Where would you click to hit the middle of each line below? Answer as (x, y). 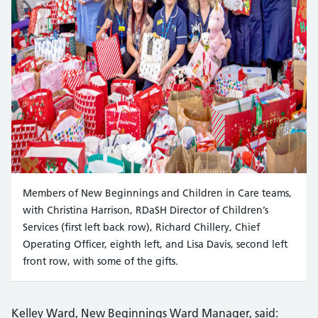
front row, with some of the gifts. (100, 261)
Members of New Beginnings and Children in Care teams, (157, 193)
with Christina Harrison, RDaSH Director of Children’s (146, 210)
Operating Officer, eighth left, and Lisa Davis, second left (155, 244)
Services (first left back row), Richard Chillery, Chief (141, 227)
